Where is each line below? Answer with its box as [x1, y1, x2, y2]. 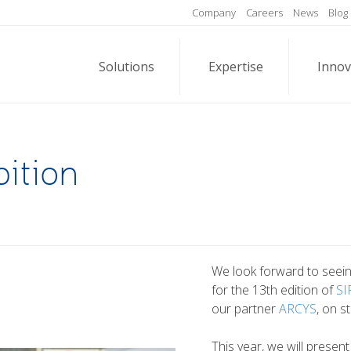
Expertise [208, 58, 263, 75]
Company [191, 5, 236, 20]
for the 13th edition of [211, 280, 336, 299]
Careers [245, 5, 283, 20]
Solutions [99, 58, 154, 75]
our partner [211, 299, 279, 317]
